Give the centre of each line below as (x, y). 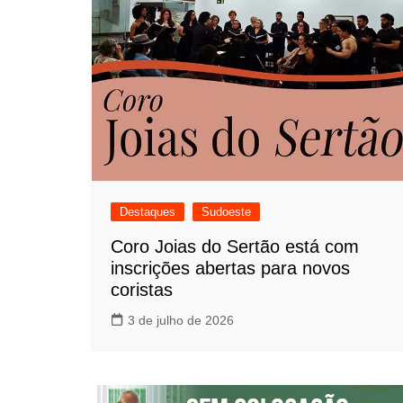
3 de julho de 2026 (181, 320)
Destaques (148, 211)
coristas (142, 289)
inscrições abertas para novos (230, 268)
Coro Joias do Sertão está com (235, 246)
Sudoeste (226, 211)
